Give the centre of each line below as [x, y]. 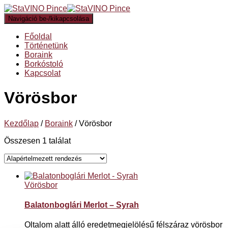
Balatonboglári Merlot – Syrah [82, 205]
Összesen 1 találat [37, 140]
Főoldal [38, 36]
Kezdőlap [21, 123]
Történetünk [46, 46]
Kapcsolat [42, 73]
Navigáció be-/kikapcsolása [49, 19]
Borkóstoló [44, 64]
